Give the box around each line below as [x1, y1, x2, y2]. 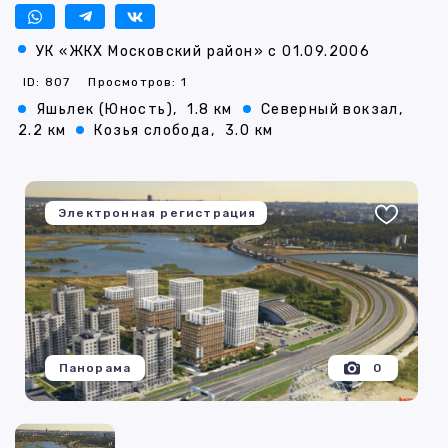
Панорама [58, 361, 132, 376]
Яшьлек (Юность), [36, 101, 178, 119]
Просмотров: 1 [88, 75, 188, 90]
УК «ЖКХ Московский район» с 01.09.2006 [36, 43, 371, 61]
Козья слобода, [94, 122, 216, 140]
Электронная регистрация [58, 206, 257, 221]
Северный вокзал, [260, 101, 404, 119]
